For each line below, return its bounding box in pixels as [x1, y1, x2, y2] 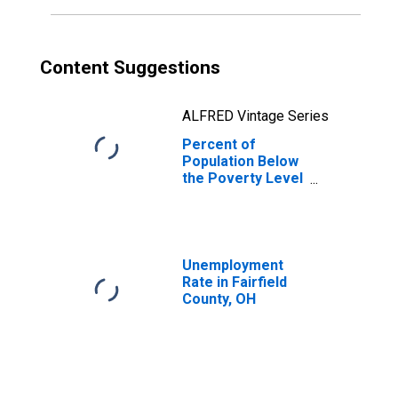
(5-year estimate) [182, 187, 300, 203]
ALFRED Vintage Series [182, 107, 329, 124]
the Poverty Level [182, 170, 303, 187]
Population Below [182, 153, 298, 170]
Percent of [182, 136, 256, 153]
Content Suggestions [40, 57, 220, 78]
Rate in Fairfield [182, 274, 287, 291]
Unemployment [182, 257, 283, 274]
